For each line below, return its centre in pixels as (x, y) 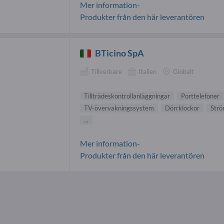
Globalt (183, 72)
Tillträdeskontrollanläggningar (127, 96)
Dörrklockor (182, 108)
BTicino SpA (120, 53)
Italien (147, 72)
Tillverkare (106, 72)
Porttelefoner (200, 96)
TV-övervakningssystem (119, 108)
